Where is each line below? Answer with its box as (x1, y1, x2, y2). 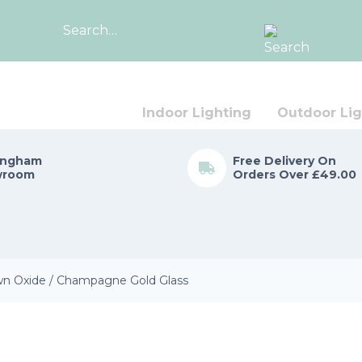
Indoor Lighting (142, 105, 251, 120)
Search (179, 32, 225, 48)
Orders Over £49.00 (233, 167, 356, 182)
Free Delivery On (233, 154, 336, 168)
